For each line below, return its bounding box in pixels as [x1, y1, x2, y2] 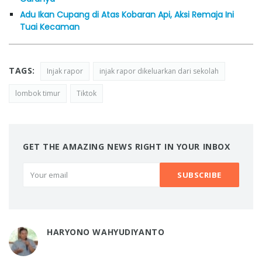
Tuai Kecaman [20, 20, 80, 33]
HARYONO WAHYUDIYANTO [47, 226, 165, 237]
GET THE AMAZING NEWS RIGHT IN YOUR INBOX [23, 140, 230, 152]
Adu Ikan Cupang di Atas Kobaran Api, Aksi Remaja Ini [20, 8, 234, 20]
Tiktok [77, 88, 96, 98]
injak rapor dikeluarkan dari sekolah [99, 65, 219, 76]
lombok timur [15, 88, 60, 98]
